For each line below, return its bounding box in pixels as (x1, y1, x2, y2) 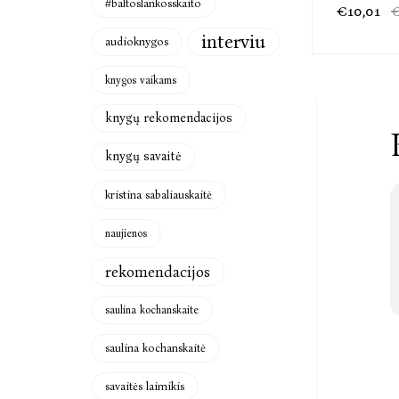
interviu (201, 30, 265, 53)
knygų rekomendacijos (105, 110, 232, 126)
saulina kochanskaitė (105, 341, 206, 354)
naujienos (105, 227, 147, 240)
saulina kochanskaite (105, 304, 199, 316)
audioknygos (105, 35, 168, 48)
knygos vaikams (105, 74, 176, 86)
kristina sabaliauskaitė (105, 188, 212, 201)
